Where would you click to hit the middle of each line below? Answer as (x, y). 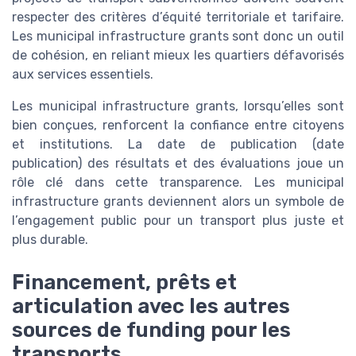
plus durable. (50, 239)
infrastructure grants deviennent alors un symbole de (178, 201)
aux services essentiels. (83, 74)
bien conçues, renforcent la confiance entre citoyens (178, 125)
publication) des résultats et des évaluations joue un (178, 163)
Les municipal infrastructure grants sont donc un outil (178, 36)
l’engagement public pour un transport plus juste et (178, 220)
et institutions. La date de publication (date (178, 144)
